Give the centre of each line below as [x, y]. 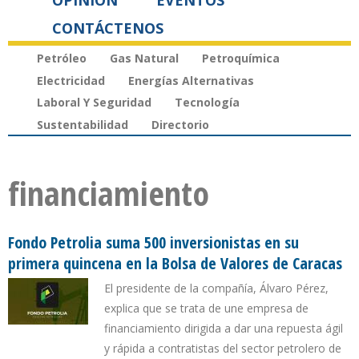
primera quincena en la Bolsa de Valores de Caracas [175, 264]
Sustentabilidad [83, 125]
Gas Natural [144, 58]
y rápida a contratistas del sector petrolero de [223, 349]
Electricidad [71, 80]
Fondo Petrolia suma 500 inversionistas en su [153, 243]
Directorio [180, 125]
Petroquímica [241, 58]
